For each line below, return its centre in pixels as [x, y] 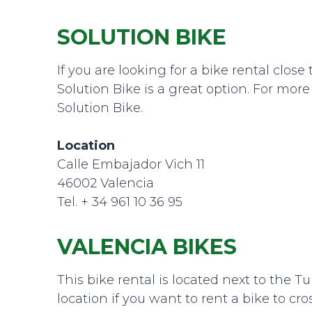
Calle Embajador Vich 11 [131, 164]
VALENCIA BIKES [147, 247]
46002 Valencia [106, 183]
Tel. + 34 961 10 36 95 [120, 202]
